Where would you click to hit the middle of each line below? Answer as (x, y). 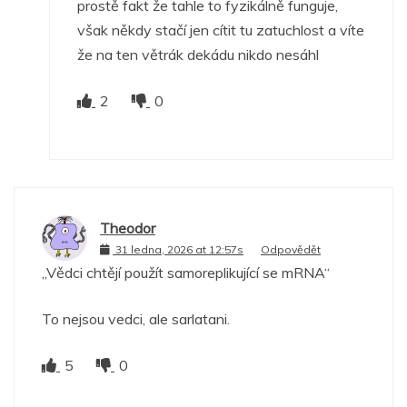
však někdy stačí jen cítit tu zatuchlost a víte (221, 30)
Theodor (128, 228)
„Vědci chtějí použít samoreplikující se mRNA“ (186, 272)
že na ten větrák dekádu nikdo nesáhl (198, 54)
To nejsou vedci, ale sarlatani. (136, 318)
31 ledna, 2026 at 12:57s (179, 250)
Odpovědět (291, 250)
